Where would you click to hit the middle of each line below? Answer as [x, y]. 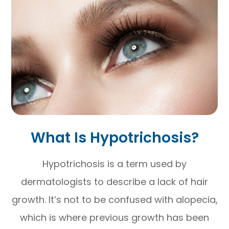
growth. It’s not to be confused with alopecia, [114, 200]
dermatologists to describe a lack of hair [114, 182]
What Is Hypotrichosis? [114, 138]
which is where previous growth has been [114, 218]
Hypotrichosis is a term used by [114, 164]
